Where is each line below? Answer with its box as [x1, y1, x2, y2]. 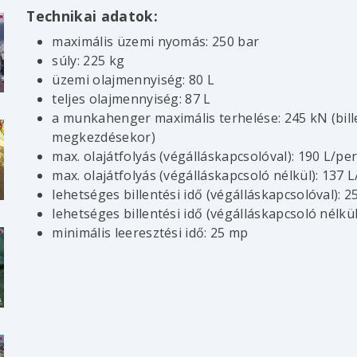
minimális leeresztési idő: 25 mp [52, 223, 249, 241]
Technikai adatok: [26, 6, 158, 25]
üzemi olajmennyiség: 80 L [52, 70, 215, 88]
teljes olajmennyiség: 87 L [52, 89, 211, 108]
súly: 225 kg [52, 51, 125, 69]
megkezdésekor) [52, 127, 155, 146]
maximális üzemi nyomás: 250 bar [52, 32, 260, 50]
